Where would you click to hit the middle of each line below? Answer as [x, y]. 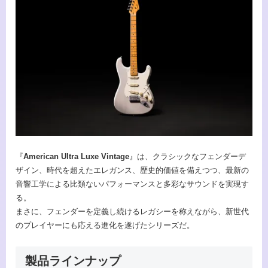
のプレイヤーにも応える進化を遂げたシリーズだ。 [105, 226]
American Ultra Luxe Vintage [76, 157]
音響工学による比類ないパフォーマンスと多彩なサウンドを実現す [132, 184]
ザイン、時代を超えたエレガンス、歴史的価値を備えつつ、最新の [132, 170]
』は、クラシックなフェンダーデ [188, 157]
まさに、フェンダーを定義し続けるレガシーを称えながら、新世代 [132, 212]
